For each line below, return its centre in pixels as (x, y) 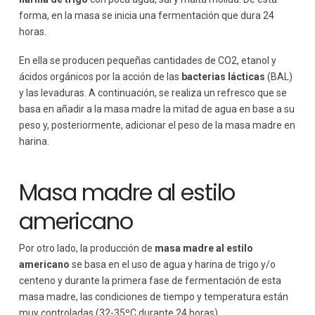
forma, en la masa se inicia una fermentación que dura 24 (146, 15)
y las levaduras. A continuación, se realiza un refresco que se (153, 93)
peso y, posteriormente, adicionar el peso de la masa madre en (157, 126)
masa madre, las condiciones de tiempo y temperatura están (153, 296)
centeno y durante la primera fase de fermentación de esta (150, 280)
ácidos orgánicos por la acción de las (100, 77)
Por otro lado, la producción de (86, 248)
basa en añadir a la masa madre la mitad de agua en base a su (156, 109)
